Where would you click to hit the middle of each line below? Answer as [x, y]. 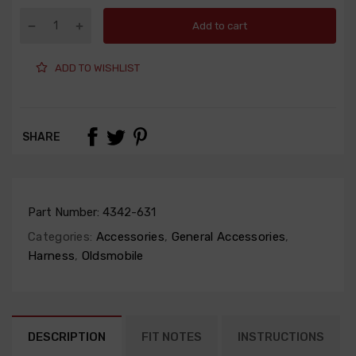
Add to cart [220, 25]
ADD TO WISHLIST [97, 68]
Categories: [60, 237]
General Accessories [227, 237]
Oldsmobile [111, 256]
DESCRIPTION [67, 337]
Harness [52, 256]
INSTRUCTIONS [281, 337]
